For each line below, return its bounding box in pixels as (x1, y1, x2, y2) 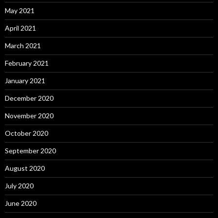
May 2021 (5, 6, 35, 15)
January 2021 (5, 76, 45, 85)
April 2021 (5, 24, 36, 33)
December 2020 (5, 94, 54, 103)
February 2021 (5, 59, 49, 68)
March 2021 (5, 41, 41, 50)
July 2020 (5, 182, 34, 190)
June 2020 (5, 199, 36, 208)
